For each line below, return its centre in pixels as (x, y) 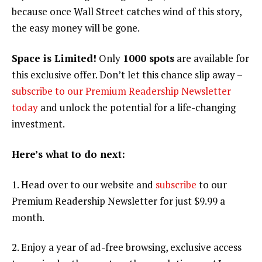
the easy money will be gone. (76, 28)
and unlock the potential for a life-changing (137, 107)
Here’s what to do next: (68, 154)
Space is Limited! (54, 58)
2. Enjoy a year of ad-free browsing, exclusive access (127, 247)
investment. (38, 124)
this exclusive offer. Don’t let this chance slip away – (127, 75)
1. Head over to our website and (84, 184)
